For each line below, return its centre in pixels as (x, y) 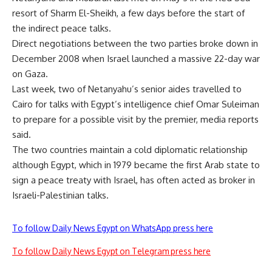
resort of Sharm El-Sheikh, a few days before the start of (128, 13)
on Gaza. (30, 74)
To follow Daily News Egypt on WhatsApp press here (113, 228)
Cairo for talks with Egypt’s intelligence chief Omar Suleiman (136, 104)
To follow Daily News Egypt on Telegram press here (111, 251)
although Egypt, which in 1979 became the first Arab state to (136, 165)
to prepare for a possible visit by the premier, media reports (135, 119)
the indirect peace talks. (62, 28)
